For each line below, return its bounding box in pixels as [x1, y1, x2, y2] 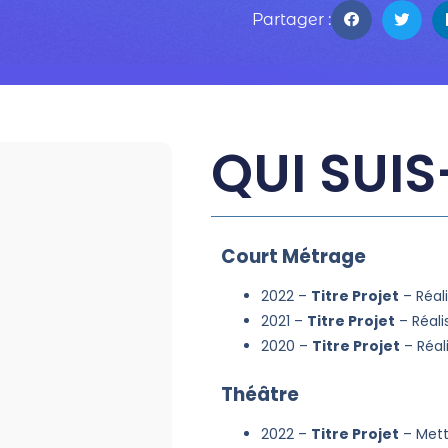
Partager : [252, 9, 331, 29]
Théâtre [220, 381, 299, 409]
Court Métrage [220, 243, 366, 271]
